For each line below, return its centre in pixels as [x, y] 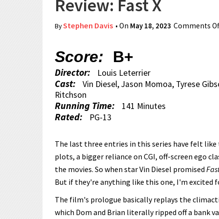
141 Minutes [144, 106]
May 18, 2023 [151, 26]
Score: [81, 57]
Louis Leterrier [124, 73]
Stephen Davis [88, 26]
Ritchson [71, 95]
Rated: [70, 117]
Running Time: [86, 106]
